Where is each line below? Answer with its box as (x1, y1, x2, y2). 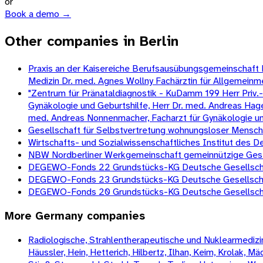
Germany (35, 208, 83, 223)
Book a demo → (5, 8, 71, 21)
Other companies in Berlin (5, 32, 178, 51)
